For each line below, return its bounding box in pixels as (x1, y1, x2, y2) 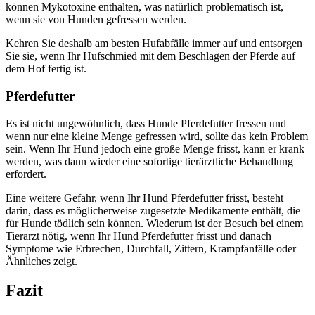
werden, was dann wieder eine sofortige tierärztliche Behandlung (6, 155, 293, 167)
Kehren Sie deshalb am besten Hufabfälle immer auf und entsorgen (6, 37, 302, 50)
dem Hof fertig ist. (6, 63, 86, 75)
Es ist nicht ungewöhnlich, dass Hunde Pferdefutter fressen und (6, 117, 286, 129)
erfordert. (6, 167, 46, 180)
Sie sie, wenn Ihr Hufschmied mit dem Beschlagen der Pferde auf (6, 50, 295, 63)
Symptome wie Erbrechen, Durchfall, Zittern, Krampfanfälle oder (6, 242, 296, 255)
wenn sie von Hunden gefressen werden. (6, 13, 186, 26)
